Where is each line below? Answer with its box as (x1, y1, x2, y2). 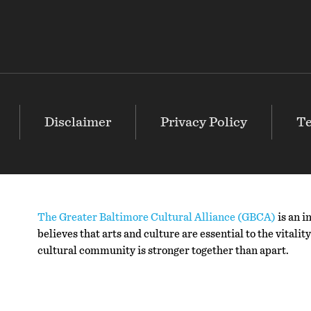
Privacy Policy (160, 115, 247, 130)
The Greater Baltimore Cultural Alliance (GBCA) (37, 212, 276, 224)
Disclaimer (44, 115, 111, 130)
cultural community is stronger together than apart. (37, 245, 289, 257)
